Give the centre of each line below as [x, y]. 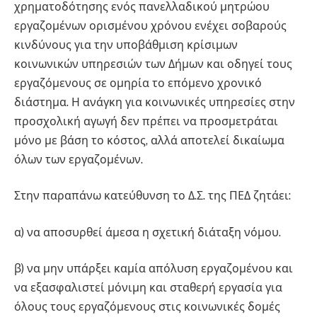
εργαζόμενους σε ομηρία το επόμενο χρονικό [138, 83]
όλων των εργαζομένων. [79, 159]
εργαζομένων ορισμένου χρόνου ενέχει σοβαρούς [150, 25]
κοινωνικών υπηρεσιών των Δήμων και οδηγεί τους [153, 64]
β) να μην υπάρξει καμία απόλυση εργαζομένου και [154, 269]
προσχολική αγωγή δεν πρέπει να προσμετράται [146, 121]
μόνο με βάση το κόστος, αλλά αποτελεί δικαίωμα [149, 140]
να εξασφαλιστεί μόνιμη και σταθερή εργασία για [148, 288]
